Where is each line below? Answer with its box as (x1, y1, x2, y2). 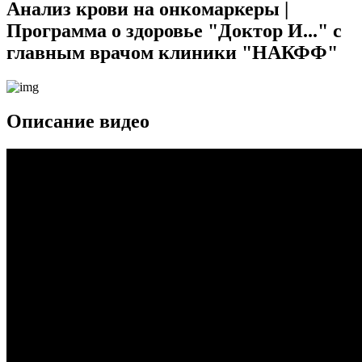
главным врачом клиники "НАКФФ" (6, 41, 338, 63)
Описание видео (6, 110, 149, 132)
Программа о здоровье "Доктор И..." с (6, 19, 342, 41)
